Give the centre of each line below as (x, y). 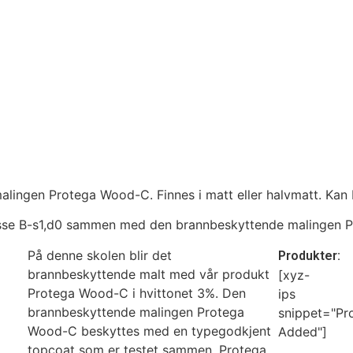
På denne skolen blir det (100, 255)
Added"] (303, 331)
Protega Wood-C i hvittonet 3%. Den (137, 293)
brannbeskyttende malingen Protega (136, 312)
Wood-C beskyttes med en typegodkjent (150, 331)
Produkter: (310, 255)
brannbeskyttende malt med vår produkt (149, 274)
